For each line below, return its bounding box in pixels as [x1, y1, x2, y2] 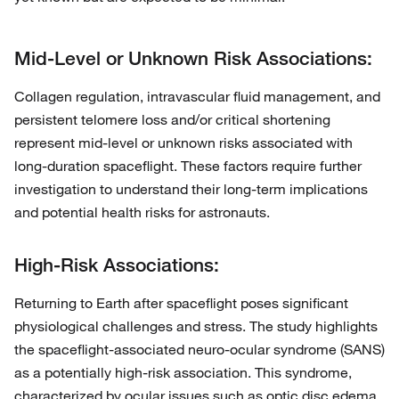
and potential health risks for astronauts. [14, 203, 270, 222]
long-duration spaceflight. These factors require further [14, 157, 362, 175]
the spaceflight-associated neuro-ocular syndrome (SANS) [14, 340, 385, 359]
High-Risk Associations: [14, 253, 219, 277]
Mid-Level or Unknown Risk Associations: [14, 46, 372, 70]
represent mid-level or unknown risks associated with [14, 134, 353, 152]
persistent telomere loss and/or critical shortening [14, 110, 330, 129]
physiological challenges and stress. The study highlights [14, 317, 378, 336]
